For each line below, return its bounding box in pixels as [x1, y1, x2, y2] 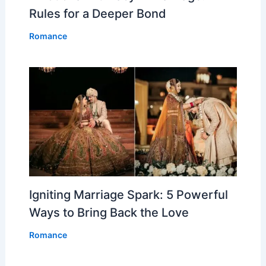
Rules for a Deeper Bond [28, 6, 166, 21]
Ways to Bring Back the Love [28, 205, 189, 220]
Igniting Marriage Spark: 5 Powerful [28, 188, 228, 202]
